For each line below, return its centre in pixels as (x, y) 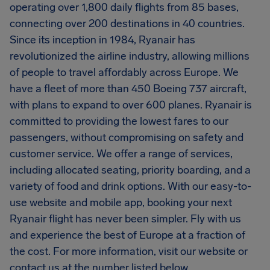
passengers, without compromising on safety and (127, 137)
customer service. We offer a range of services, (121, 154)
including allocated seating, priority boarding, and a (130, 170)
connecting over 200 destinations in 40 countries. (127, 24)
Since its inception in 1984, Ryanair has (102, 40)
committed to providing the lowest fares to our (119, 121)
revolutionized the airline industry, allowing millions (130, 56)
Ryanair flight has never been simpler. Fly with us (125, 219)
